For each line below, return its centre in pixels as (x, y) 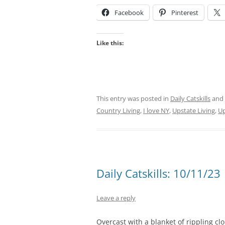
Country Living (118, 110)
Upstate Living (194, 110)
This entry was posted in (133, 98)
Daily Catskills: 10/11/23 (158, 173)
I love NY (156, 110)
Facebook (129, 12)
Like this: (110, 43)
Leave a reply (116, 198)
